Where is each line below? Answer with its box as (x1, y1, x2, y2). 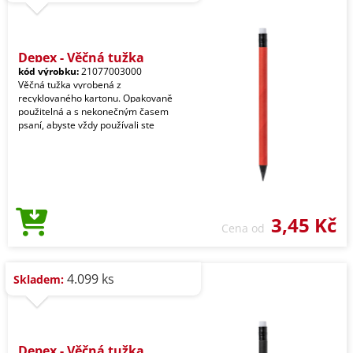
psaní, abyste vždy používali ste (18, 118, 154, 132)
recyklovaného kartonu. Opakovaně (18, 91, 173, 105)
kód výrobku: (18, 65, 79, 78)
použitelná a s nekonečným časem (18, 105, 169, 118)
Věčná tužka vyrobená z (18, 78, 121, 91)
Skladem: (13, 272, 64, 287)
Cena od (221, 221, 271, 236)
